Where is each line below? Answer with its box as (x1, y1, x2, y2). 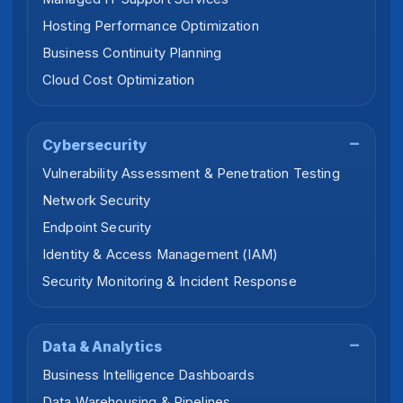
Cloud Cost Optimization (42, 71, 195, 88)
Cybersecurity (42, 136, 148, 154)
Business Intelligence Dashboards (42, 366, 255, 383)
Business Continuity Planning (42, 44, 222, 61)
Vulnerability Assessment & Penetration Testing (42, 165, 340, 182)
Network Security (42, 192, 151, 209)
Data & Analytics (42, 337, 162, 355)
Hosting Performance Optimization (42, 17, 259, 34)
